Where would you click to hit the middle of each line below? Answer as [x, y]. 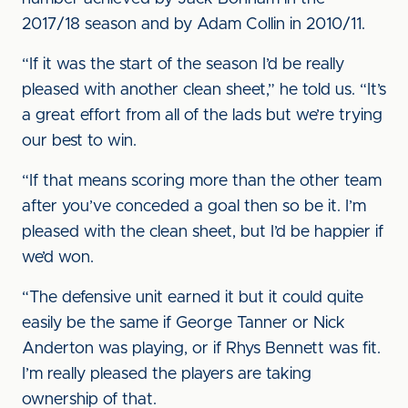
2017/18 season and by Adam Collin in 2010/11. [194, 25]
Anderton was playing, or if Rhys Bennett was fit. [201, 349]
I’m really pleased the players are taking [167, 374]
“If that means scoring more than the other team [202, 181]
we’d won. [58, 258]
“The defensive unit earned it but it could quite [193, 298]
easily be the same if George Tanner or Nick [184, 323]
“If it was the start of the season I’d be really [183, 65]
